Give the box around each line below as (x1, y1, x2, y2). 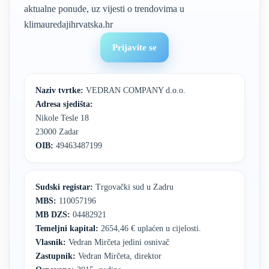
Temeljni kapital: (35, 223, 98, 233)
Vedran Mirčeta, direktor (76, 251, 162, 261)
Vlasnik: (35, 237, 66, 247)
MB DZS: (35, 210, 70, 219)
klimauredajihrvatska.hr (24, 19, 113, 29)
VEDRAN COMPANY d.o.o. (83, 85, 186, 95)
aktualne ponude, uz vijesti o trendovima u (24, 3, 184, 14)
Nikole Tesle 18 (35, 113, 89, 122)
